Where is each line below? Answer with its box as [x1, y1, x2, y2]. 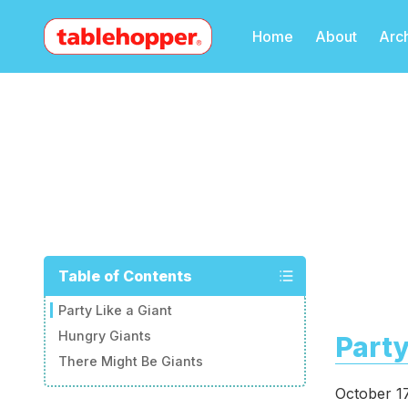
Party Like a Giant [58, 302, 173, 319]
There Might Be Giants [58, 352, 204, 369]
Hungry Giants [58, 328, 152, 344]
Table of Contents [58, 266, 192, 285]
